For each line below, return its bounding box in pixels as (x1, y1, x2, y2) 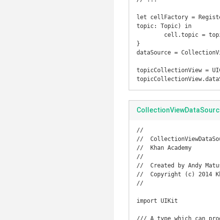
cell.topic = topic (137, 31, 164, 38)
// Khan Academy (137, 144, 192, 151)
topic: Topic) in (137, 23, 192, 29)
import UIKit (137, 197, 178, 204)
